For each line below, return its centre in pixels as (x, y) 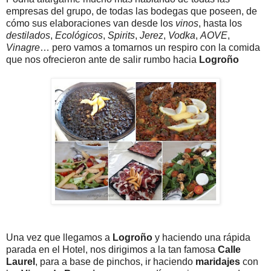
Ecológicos (79, 35)
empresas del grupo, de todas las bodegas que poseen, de (132, 11)
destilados (28, 35)
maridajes (218, 261)
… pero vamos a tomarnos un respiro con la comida (150, 47)
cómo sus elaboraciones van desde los (91, 23)
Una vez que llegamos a (59, 237)
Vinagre (23, 47)
